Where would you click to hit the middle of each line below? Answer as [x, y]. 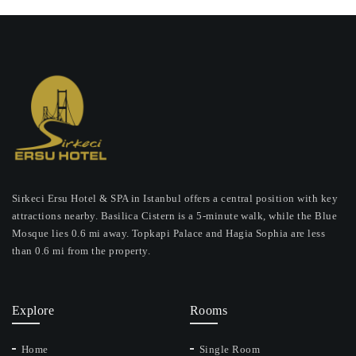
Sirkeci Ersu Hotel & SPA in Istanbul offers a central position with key [175, 198]
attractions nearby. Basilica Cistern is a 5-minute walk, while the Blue [175, 216]
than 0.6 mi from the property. [81, 251]
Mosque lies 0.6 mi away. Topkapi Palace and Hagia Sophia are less [169, 233]
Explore [33, 310]
